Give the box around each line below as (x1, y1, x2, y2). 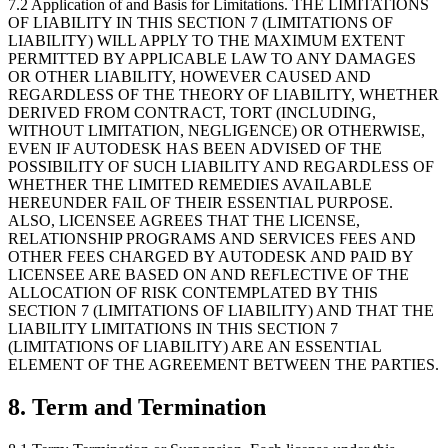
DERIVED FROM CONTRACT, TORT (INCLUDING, (8, 103, 376, 121)
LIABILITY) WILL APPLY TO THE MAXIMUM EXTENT (8, 31, 405, 49)
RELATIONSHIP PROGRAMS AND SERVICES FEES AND (8, 229, 416, 247)
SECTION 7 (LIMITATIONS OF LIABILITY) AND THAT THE (8, 301, 434, 319)
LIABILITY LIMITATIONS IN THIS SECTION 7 (8, 319, 338, 337)
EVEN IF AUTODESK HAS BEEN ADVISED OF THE (8, 139, 382, 157)
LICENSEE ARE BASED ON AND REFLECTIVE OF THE (8, 265, 409, 283)
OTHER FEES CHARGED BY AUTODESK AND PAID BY (8, 247, 413, 265)
